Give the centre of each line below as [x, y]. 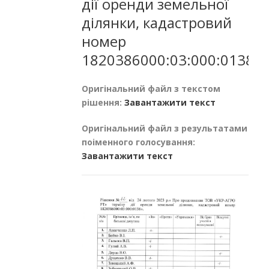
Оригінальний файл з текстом [151, 88]
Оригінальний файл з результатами [165, 128]
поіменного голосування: [138, 142]
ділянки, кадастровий [157, 22]
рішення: [103, 102]
